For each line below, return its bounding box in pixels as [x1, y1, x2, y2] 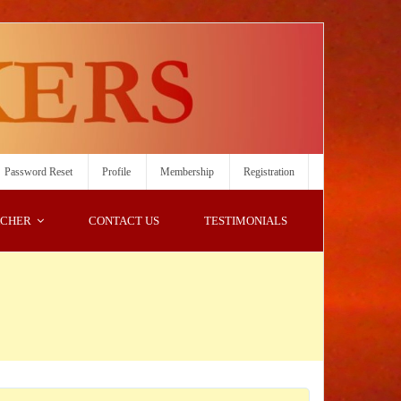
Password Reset [4, 166, 73, 179]
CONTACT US [89, 214, 159, 228]
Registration [243, 166, 294, 179]
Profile [102, 166, 131, 179]
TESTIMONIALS [204, 214, 287, 228]
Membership [160, 166, 214, 179]
